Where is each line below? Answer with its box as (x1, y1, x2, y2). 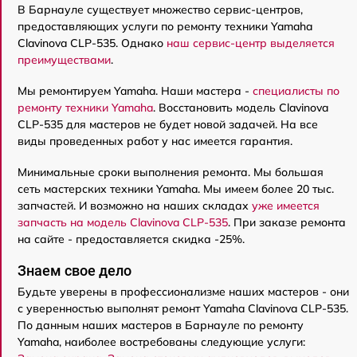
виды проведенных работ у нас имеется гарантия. (18, 133, 292, 148)
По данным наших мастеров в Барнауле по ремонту (18, 317, 304, 332)
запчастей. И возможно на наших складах (18, 198, 252, 213)
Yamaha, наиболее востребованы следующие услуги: (18, 334, 305, 349)
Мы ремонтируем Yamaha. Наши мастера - (18, 83, 253, 98)
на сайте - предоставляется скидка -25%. (18, 231, 245, 246)
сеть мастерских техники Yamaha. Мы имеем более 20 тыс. (18, 181, 334, 196)
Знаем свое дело (18, 261, 131, 279)
